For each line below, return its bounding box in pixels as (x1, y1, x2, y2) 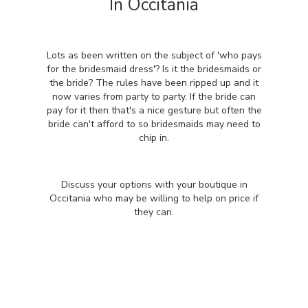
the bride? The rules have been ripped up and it (49, 76, 258, 89)
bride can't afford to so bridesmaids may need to (47, 118, 261, 131)
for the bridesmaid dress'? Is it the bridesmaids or (47, 63, 261, 76)
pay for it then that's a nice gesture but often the (46, 104, 262, 117)
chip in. (139, 131, 169, 144)
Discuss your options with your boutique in (60, 178, 247, 191)
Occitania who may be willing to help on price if (49, 192, 258, 205)
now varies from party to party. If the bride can (52, 90, 256, 103)
